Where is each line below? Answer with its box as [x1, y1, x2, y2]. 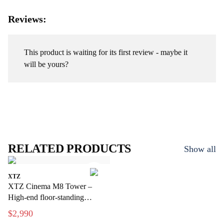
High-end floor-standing [8, 193, 84, 201]
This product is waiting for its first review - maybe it [24, 48, 187, 56]
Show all [184, 143, 216, 154]
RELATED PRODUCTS [8, 142, 131, 155]
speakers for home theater [8, 204, 88, 212]
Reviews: [8, 13, 46, 24]
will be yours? [24, 60, 68, 68]
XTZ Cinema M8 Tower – [8, 182, 92, 190]
